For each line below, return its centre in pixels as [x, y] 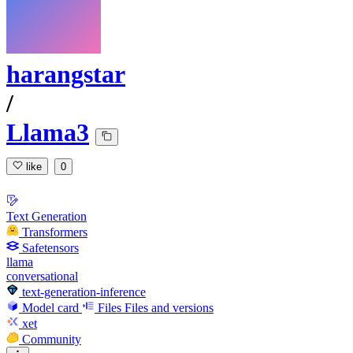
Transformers [55, 232]
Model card [50, 307]
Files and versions [169, 307]
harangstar [66, 74]
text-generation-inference [84, 292]
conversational [42, 276]
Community [52, 339]
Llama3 [48, 133]
